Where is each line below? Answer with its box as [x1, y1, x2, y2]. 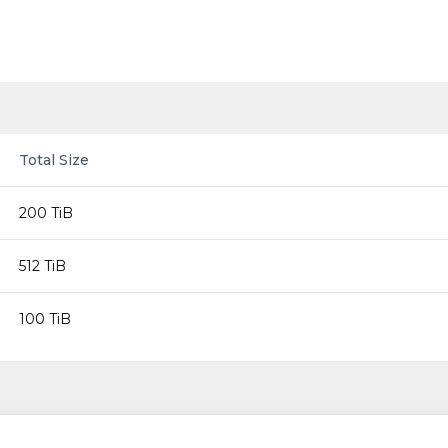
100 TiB [19, 310, 71, 328]
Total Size [19, 151, 89, 169]
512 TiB [19, 257, 66, 275]
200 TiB [19, 204, 73, 222]
